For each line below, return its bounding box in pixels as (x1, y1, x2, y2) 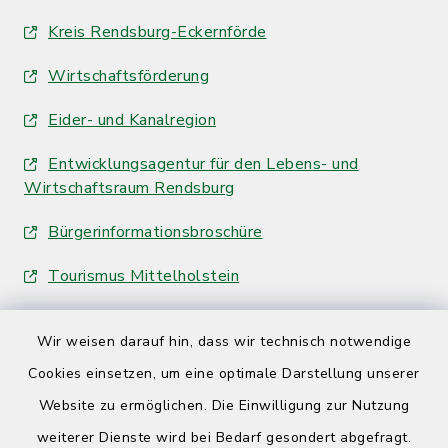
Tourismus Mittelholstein (48, 265, 239, 287)
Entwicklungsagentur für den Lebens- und (48, 153, 359, 175)
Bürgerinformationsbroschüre (48, 221, 263, 243)
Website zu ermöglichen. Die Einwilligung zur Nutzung (38, 396, 410, 415)
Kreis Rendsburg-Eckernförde (48, 21, 267, 43)
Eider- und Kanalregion (48, 109, 216, 131)
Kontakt (189, 412, 259, 436)
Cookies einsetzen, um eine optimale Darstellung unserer (28, 364, 420, 383)
